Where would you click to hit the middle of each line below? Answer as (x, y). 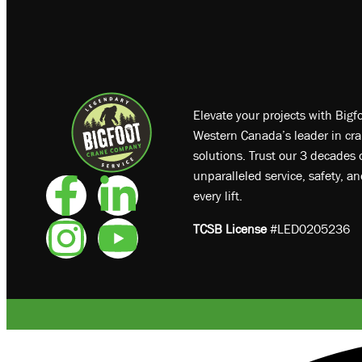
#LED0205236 (308, 229)
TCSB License (229, 229)
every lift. (217, 196)
